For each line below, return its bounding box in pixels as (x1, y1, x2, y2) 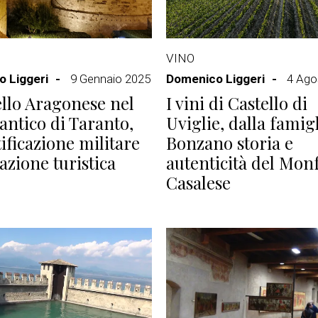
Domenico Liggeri (166, 72, 265, 86)
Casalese (166, 171, 231, 194)
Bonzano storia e (166, 131, 293, 154)
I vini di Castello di (166, 92, 307, 114)
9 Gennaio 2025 (70, 72, 150, 86)
